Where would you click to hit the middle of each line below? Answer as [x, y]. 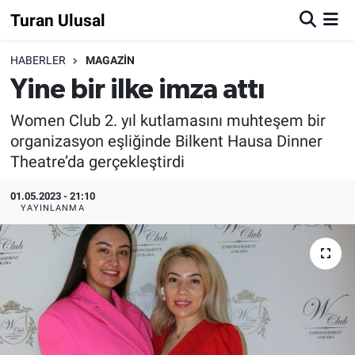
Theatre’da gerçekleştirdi [97, 162]
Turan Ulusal [57, 20]
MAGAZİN [110, 61]
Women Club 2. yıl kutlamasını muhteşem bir [168, 121]
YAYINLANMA [52, 208]
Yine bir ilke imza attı [137, 90]
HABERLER [38, 61]
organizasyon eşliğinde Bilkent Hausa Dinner [166, 141]
